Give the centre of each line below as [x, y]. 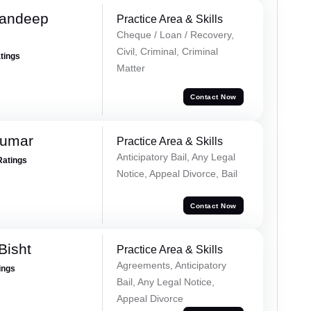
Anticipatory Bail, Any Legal [176, 157]
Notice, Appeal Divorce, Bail [177, 174]
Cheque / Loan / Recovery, [175, 35]
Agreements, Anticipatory [171, 266]
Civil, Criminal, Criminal [167, 52]
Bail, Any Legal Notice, [165, 282]
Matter [131, 68]
